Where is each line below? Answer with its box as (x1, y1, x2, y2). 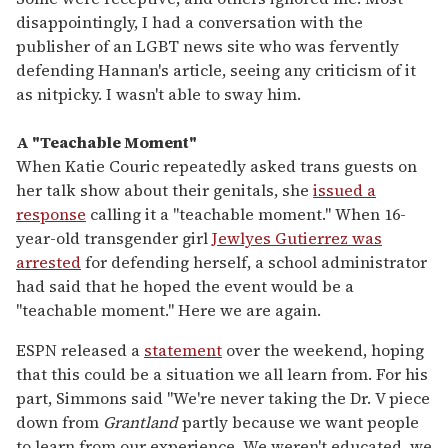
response (16, 202, 86, 225)
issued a (313, 178, 376, 201)
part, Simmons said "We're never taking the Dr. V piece (16, 386, 430, 409)
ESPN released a (16, 338, 144, 361)
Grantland (103, 410, 178, 433)
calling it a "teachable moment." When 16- (86, 202, 406, 225)
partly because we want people (178, 410, 419, 433)
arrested (16, 250, 81, 273)
